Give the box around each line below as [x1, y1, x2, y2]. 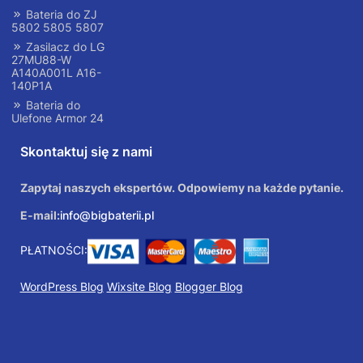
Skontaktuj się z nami [19, 143, 152, 160]
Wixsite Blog [106, 280, 172, 294]
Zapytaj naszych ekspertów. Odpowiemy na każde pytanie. [19, 181, 344, 195]
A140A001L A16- [11, 66, 101, 80]
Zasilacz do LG [23, 40, 105, 54]
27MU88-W [11, 53, 71, 67]
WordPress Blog [19, 280, 104, 294]
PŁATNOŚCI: [19, 243, 88, 258]
